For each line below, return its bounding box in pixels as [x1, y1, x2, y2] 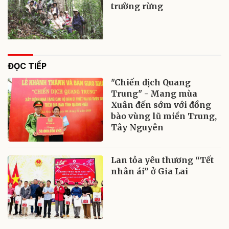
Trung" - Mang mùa [111, 88, 198, 99]
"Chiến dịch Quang [111, 77, 191, 87]
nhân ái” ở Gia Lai [111, 166, 189, 176]
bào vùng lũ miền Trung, [111, 110, 217, 121]
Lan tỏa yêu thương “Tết [111, 154, 214, 165]
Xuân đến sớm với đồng [111, 99, 212, 110]
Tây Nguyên [111, 122, 164, 132]
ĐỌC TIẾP [8, 60, 47, 71]
